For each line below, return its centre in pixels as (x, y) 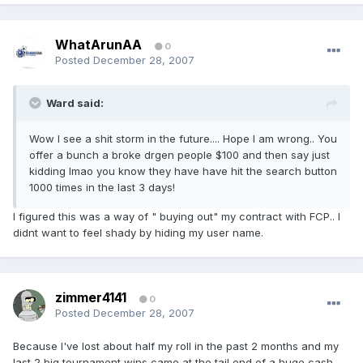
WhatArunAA (98, 45)
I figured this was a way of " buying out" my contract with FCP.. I (177, 217)
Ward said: (75, 103)
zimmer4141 (91, 298)
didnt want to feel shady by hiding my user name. (138, 233)
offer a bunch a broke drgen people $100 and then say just (179, 155)
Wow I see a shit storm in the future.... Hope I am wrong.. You (183, 139)
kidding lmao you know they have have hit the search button (183, 171)
